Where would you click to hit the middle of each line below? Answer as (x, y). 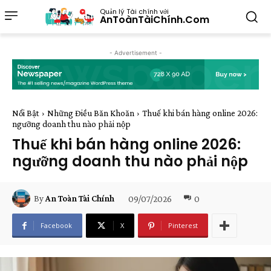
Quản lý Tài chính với (134, 12)
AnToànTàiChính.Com (154, 20)
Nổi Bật (26, 113)
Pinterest (183, 226)
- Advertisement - (135, 53)
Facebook (56, 226)
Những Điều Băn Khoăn (91, 113)
